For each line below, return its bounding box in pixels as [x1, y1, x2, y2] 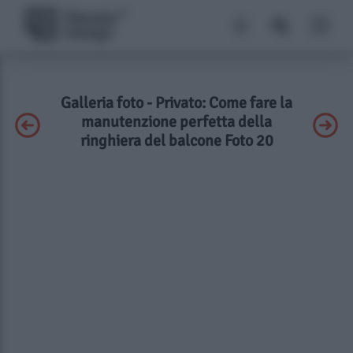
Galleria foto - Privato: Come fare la [61, 93, 292, 113]
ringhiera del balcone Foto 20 [80, 131, 273, 150]
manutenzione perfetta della [81, 112, 272, 132]
